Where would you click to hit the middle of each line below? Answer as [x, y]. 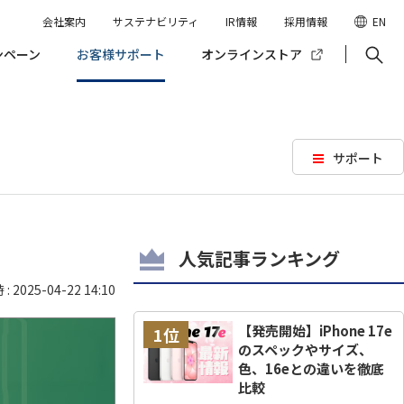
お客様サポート [121, 54]
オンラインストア [252, 54]
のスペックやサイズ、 [305, 349]
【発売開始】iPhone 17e [315, 331]
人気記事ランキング [259, 258]
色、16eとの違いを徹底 [311, 368]
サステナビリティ [156, 21]
